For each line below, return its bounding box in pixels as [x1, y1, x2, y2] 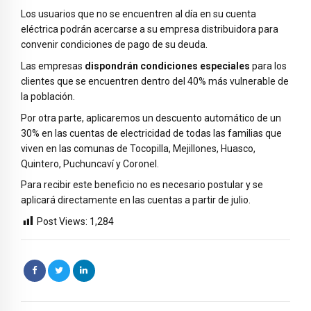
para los [250, 60, 287, 72]
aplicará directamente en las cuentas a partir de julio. [21, 194, 251, 206]
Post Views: [37, 216, 90, 228]
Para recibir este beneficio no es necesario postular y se [21, 179, 263, 191]
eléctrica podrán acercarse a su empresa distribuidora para [21, 24, 278, 35]
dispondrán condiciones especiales [83, 60, 250, 72]
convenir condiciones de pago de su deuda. [21, 39, 208, 51]
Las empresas [21, 60, 83, 72]
